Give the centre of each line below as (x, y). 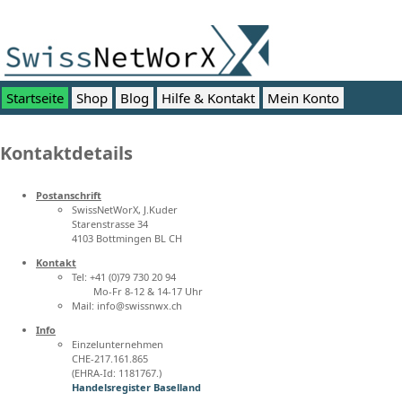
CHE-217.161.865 (110, 358)
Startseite (35, 98)
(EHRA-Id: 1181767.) (117, 373)
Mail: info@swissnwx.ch (127, 306)
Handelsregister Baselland (136, 387)
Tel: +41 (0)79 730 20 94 (124, 277)
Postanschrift (69, 195)
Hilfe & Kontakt (208, 98)
